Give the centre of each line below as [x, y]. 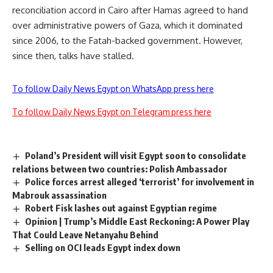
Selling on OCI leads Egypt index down [103, 247]
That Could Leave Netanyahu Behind [85, 234]
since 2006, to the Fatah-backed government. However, [127, 41]
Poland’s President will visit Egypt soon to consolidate [136, 156]
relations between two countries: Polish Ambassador [120, 169]
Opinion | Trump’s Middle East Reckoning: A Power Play [137, 222]
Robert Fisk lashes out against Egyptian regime [121, 208]
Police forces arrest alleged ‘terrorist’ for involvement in [140, 182]
